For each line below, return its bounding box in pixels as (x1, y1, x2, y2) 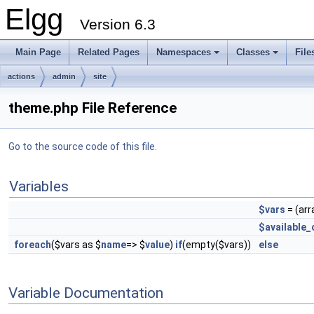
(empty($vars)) (182, 239, 253, 250)
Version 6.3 (80, 16, 156, 32)
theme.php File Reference (8, 100, 177, 116)
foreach (14, 239, 51, 250)
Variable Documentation (8, 284, 163, 301)
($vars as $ (51, 239, 101, 250)
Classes (236, 47, 270, 57)
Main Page (15, 47, 61, 57)
